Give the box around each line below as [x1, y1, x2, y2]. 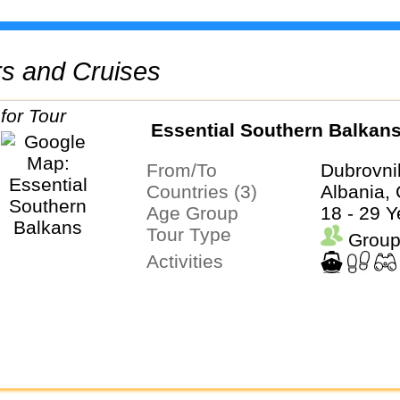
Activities [158, 251, 223, 272]
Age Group [158, 203, 238, 224]
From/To [157, 160, 217, 181]
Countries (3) [159, 181, 257, 203]
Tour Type [155, 224, 231, 246]
